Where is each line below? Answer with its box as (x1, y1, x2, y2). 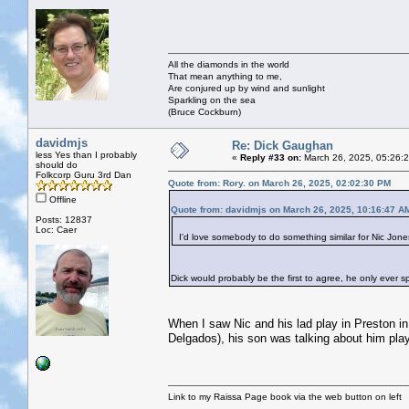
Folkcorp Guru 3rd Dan (36, 169, 131, 180)
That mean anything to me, (168, 70, 282, 81)
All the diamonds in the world (168, 58, 289, 69)
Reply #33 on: (240, 152, 301, 163)
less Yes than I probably (36, 149, 137, 160)
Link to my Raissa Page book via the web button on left (168, 391, 402, 402)
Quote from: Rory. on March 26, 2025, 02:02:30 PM (168, 177, 391, 188)
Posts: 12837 (36, 214, 92, 225)
